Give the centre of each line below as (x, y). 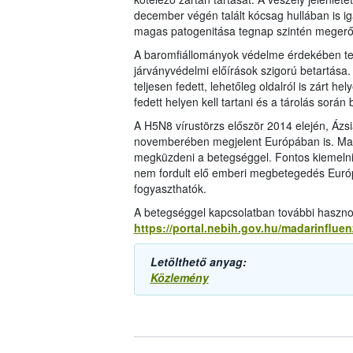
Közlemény (179, 278)
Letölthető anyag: (198, 262)
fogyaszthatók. (170, 189)
